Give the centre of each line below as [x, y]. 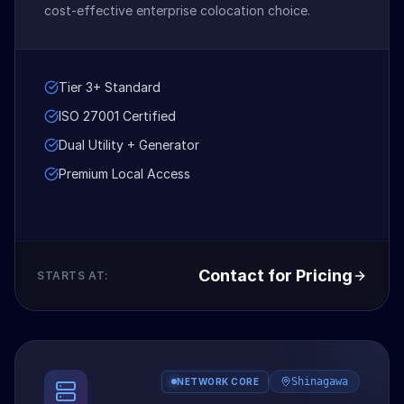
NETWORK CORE [218, 381]
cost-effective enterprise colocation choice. [177, 11]
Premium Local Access [124, 174]
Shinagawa [320, 382]
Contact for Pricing [275, 276]
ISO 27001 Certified [117, 116]
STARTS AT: [73, 276]
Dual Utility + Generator [129, 145]
